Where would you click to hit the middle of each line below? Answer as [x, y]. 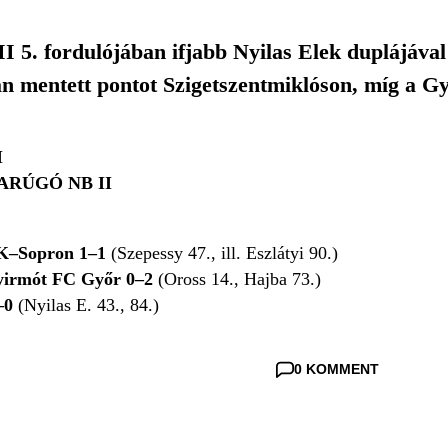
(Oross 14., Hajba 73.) [239, 279]
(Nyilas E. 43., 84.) [88, 305]
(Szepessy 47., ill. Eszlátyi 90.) [224, 253]
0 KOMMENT [336, 369]
